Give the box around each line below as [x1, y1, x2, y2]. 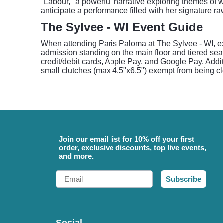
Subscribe [166, 175, 201, 183]
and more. [59, 152, 94, 160]
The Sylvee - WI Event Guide [41, 20, 203, 34]
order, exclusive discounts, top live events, [59, 143, 206, 152]
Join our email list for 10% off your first [59, 135, 194, 143]
